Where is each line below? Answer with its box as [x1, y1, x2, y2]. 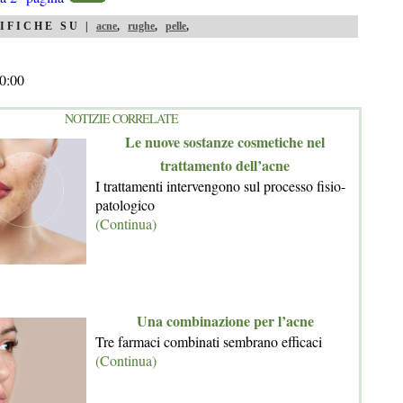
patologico [95, 195, 155, 215]
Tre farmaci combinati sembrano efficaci [95, 332, 322, 352]
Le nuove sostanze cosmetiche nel [125, 131, 325, 153]
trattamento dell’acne [160, 155, 290, 176]
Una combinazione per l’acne [136, 310, 314, 332]
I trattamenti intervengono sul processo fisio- [95, 176, 345, 196]
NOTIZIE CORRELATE [65, 110, 178, 128]
